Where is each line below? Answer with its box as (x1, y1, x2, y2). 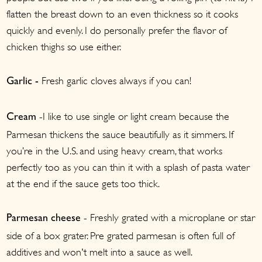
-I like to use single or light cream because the (36, 111, 230, 123)
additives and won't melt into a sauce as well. (6, 246, 193, 258)
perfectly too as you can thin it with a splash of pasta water (6, 161, 250, 174)
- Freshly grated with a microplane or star (81, 212, 256, 224)
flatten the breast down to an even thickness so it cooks (6, 8, 239, 20)
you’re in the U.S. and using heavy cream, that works (6, 145, 223, 157)
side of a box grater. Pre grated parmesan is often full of (6, 230, 235, 242)
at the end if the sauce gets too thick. (6, 178, 160, 190)
